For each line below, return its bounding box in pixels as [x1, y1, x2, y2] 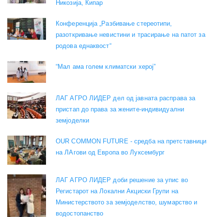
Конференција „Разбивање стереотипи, [56, 20, 172, 28]
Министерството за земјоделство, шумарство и [56, 199, 198, 206]
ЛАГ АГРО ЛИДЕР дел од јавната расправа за [56, 94, 196, 102]
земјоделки [56, 117, 89, 124]
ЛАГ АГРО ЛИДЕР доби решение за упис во [56, 176, 188, 184]
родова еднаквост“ [56, 42, 111, 50]
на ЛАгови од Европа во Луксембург [56, 149, 165, 156]
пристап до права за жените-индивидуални [56, 106, 184, 113]
